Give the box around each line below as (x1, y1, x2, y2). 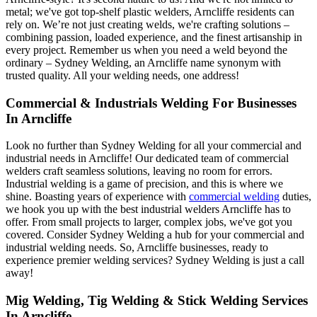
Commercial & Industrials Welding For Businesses (6, 95, 296, 110)
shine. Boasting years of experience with (6, 190, 189, 203)
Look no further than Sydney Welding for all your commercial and (6, 139, 301, 152)
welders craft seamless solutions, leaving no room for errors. (6, 165, 272, 178)
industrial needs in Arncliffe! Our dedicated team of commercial (6, 152, 289, 165)
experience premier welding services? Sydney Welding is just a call (6, 254, 304, 267)
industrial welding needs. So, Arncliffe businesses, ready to (6, 241, 268, 254)
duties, (279, 190, 311, 203)
